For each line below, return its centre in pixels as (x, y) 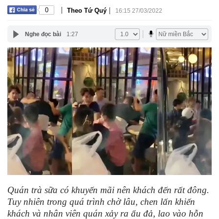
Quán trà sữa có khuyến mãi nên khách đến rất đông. (108, 190)
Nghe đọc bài (43, 34)
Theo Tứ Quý (87, 10)
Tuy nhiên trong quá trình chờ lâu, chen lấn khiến (101, 202)
